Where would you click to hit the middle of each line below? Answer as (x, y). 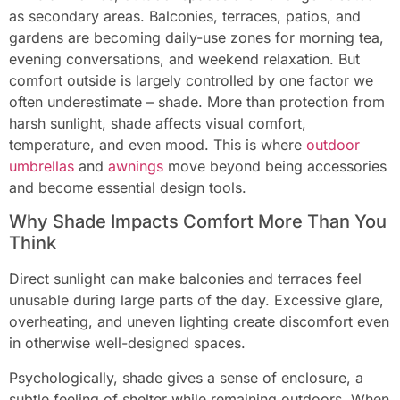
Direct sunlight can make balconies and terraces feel (185, 279)
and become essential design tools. (128, 187)
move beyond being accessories (277, 166)
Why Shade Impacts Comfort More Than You (198, 222)
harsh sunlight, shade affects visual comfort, (158, 123)
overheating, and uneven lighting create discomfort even (199, 322)
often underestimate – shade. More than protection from (197, 102)
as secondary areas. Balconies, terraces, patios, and (185, 16)
